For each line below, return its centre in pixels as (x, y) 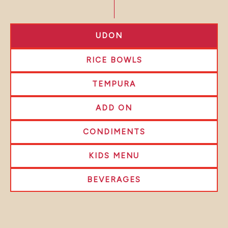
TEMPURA (114, 84)
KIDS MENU (114, 155)
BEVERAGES (114, 179)
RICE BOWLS (114, 60)
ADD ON (114, 108)
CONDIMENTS (114, 132)
